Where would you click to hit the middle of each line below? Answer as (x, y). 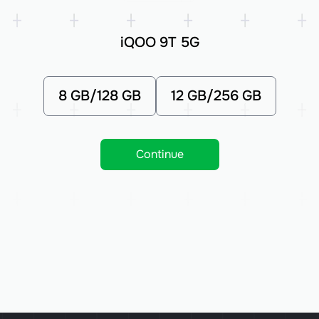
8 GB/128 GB (99, 96)
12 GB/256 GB (216, 96)
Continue (159, 154)
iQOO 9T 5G (159, 42)
